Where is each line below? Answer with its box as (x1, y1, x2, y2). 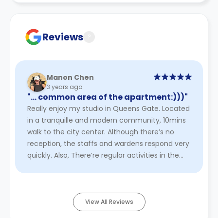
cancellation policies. (36, 18, 97, 27)
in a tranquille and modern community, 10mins (27, 115, 186, 125)
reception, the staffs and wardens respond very (27, 138, 189, 148)
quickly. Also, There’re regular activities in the (27, 150, 179, 160)
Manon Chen (47, 73, 94, 82)
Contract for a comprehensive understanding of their (36, 6, 191, 15)
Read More (99, 162, 139, 172)
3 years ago (47, 83, 82, 91)
